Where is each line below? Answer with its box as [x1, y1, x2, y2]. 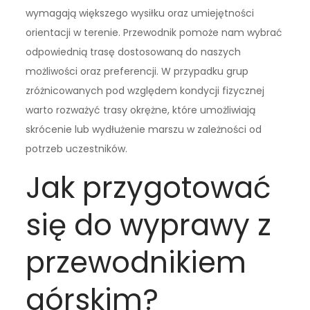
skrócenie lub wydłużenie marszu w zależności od [26, 122, 262, 137]
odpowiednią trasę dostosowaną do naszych [26, 45, 241, 60]
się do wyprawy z [26, 205, 272, 246]
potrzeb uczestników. [26, 142, 128, 156]
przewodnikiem [26, 242, 247, 284]
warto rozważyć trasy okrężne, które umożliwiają [26, 103, 256, 118]
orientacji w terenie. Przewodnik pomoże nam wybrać [26, 26, 283, 40]
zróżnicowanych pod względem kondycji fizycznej [26, 84, 265, 98]
